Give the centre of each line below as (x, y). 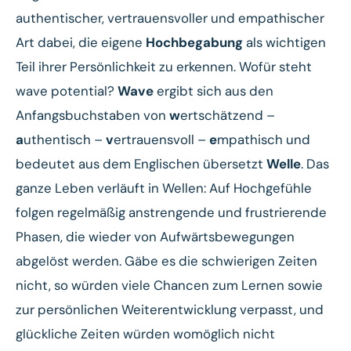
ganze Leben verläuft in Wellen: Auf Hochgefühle (164, 188)
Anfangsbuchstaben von (92, 115)
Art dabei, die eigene (81, 42)
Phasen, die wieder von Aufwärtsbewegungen (155, 236)
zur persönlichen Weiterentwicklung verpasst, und (170, 309)
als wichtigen (284, 42)
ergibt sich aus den (213, 90)
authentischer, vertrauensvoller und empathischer (170, 18)
